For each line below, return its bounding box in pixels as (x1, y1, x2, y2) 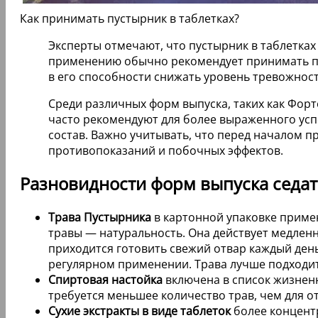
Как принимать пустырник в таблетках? (20, 10, 239, 26)
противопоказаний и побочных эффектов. (48, 142, 283, 158)
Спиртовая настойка (48, 272, 163, 288)
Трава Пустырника (48, 209, 151, 226)
